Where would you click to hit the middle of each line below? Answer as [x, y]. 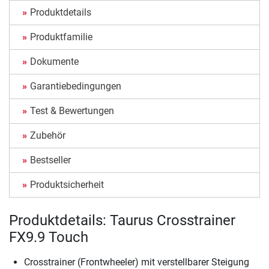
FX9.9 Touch [49, 237]
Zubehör [48, 136]
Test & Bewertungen [72, 111]
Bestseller [50, 160]
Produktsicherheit [67, 185]
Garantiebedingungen [76, 86]
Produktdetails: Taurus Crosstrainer [122, 221]
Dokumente [54, 62]
